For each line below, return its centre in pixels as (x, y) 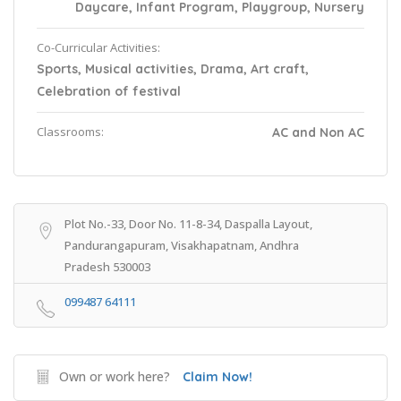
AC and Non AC (318, 132)
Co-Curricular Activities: (98, 47)
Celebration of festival (109, 91)
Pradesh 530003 (107, 267)
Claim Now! (218, 377)
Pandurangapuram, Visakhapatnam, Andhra (182, 245)
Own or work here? (115, 376)
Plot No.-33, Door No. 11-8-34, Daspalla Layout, (188, 224)
